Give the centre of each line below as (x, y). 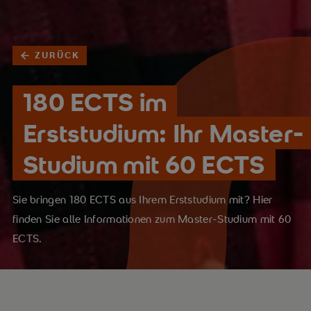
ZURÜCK (58, 55)
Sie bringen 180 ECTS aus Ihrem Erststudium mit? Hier (142, 200)
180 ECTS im (95, 102)
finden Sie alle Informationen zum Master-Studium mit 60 (152, 219)
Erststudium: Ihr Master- (163, 133)
